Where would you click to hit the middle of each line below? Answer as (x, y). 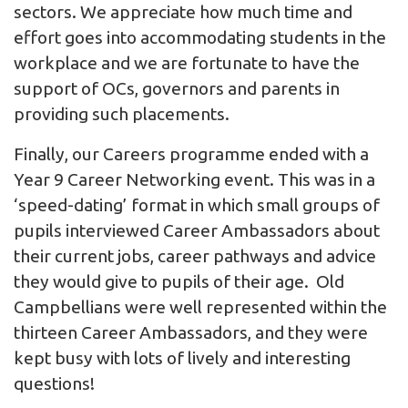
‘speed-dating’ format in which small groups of (197, 205)
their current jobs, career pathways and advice (195, 256)
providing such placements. (122, 114)
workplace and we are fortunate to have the (187, 63)
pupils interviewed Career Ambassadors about (197, 231)
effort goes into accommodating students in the (200, 38)
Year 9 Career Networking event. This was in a (194, 180)
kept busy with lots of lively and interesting (182, 358)
